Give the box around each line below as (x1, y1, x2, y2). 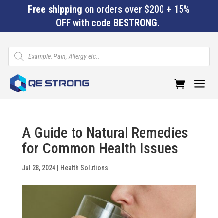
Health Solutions (60, 164, 108, 172)
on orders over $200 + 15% (82, 3, 190, 15)
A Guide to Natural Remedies (21, 124, 188, 141)
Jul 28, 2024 (21, 164, 55, 172)
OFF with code (55, 17, 113, 29)
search (8, 53, 27, 60)
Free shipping (28, 3, 83, 15)
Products (8, 46, 34, 54)
